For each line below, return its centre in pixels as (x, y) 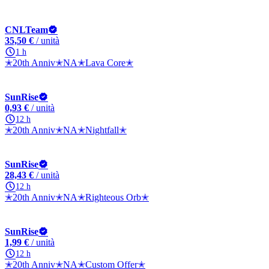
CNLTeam (26, 30)
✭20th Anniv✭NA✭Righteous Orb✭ (77, 197)
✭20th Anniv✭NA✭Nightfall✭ (66, 130)
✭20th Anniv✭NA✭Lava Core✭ (69, 63)
